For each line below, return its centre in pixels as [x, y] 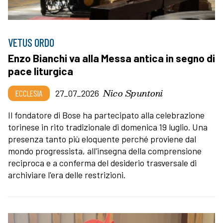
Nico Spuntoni [133, 93]
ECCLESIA [29, 93]
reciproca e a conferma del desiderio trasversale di [102, 163]
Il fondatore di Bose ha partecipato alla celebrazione [106, 115]
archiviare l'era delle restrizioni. [68, 174]
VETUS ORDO [31, 42]
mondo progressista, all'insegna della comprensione [105, 151]
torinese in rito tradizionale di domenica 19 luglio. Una [108, 127]
